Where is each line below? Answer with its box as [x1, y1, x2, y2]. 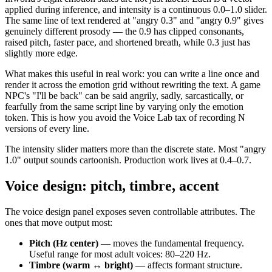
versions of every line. [5, 123, 89, 134]
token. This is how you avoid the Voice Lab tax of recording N [5, 112, 245, 123]
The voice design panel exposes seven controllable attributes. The [5, 206, 255, 217]
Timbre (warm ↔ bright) [29, 260, 133, 271]
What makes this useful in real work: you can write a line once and [5, 69, 259, 80]
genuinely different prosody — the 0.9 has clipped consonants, [5, 26, 244, 37]
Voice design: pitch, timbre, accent [5, 178, 219, 194]
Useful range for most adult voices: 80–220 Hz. [29, 249, 211, 260]
